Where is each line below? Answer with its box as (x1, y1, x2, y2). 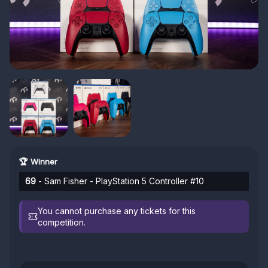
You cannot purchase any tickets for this (38, 205, 196, 216)
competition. (38, 217, 86, 227)
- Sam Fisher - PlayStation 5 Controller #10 (36, 175, 204, 186)
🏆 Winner (19, 156, 57, 166)
